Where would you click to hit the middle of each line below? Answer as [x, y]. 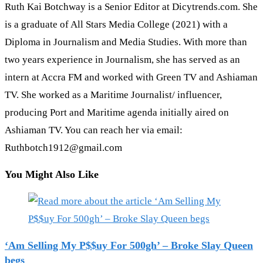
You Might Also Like [52, 174]
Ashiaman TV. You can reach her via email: [94, 130]
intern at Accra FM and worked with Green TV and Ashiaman [131, 77]
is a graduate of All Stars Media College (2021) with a [116, 24]
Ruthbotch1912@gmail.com [63, 147]
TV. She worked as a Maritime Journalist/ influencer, [113, 95]
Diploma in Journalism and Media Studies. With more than [126, 42]
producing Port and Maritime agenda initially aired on [117, 112]
